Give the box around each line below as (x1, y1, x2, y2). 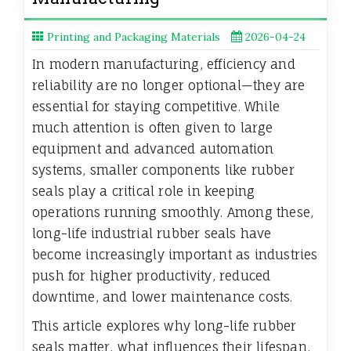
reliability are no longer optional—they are (32, 78, 306, 94)
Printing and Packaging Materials (47, 30, 220, 45)
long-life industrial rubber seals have (32, 226, 272, 242)
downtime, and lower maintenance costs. (32, 289, 293, 306)
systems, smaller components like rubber (32, 162, 295, 179)
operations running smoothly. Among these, (32, 204, 314, 221)
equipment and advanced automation (32, 141, 274, 157)
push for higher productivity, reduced (32, 268, 271, 284)
